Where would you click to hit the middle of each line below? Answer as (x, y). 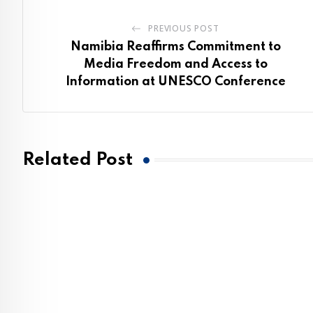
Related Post (78, 160)
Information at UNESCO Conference (175, 82)
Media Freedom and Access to (175, 64)
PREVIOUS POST (184, 28)
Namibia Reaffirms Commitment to (175, 47)
